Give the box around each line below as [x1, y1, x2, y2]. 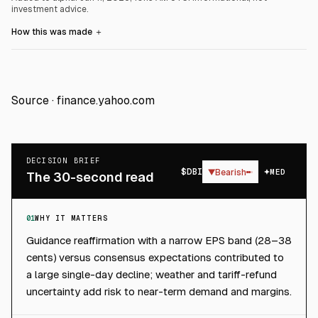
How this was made [11, 27, 94, 37]
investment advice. [11, 4, 89, 14]
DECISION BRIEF [26, 157, 101, 165]
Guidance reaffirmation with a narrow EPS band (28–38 [26, 234, 292, 246]
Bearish [215, 167, 247, 177]
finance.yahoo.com [57, 94, 155, 107]
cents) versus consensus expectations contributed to [26, 251, 284, 263]
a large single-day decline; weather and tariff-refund [26, 268, 277, 280]
